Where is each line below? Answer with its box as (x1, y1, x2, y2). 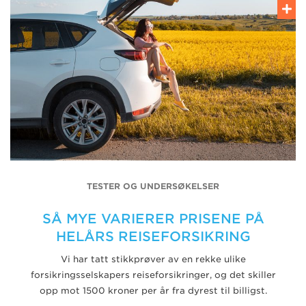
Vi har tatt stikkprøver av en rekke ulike (60, 253, 246, 264)
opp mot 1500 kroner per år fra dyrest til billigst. (39, 285, 267, 296)
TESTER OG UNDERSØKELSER (87, 181, 219, 192)
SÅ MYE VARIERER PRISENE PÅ (42, 210, 264, 227)
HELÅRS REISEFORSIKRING (55, 228, 251, 245)
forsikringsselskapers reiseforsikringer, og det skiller (30, 269, 276, 280)
